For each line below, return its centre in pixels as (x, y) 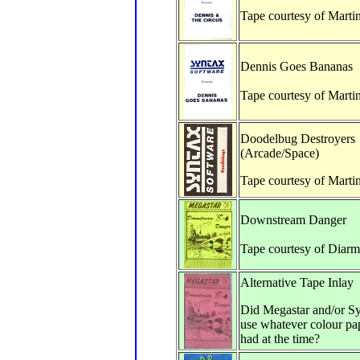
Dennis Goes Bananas (297, 66)
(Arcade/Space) (280, 153)
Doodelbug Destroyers (298, 139)
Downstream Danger (293, 220)
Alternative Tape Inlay (297, 282)
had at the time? (280, 339)
